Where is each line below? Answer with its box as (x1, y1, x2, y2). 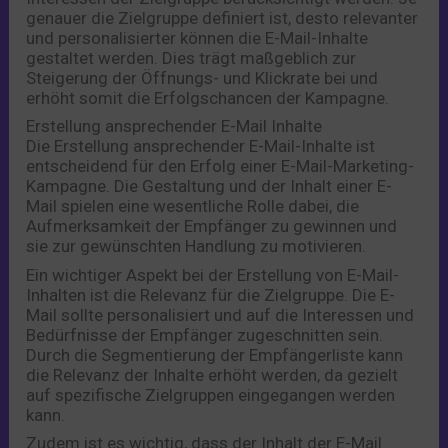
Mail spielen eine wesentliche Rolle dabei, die (26, 196, 360, 217)
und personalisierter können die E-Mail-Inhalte (26, 27, 369, 48)
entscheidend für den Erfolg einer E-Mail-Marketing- (26, 156, 415, 177)
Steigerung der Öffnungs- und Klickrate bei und (26, 67, 379, 88)
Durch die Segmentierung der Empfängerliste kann (26, 344, 404, 365)
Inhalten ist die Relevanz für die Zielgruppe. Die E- (26, 284, 396, 305)
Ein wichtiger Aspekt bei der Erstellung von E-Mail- (26, 264, 400, 285)
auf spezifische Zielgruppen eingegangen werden (26, 384, 396, 405)
